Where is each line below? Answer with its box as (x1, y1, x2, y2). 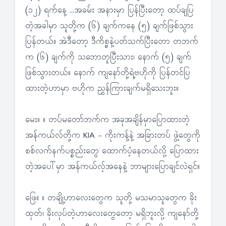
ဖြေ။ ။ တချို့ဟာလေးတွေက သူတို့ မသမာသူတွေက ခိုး (25, 192, 197, 205)
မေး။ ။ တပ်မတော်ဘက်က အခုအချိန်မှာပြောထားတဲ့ (25, 114, 190, 127)
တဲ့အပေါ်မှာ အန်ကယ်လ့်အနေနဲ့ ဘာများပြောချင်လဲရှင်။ (25, 161, 200, 174)
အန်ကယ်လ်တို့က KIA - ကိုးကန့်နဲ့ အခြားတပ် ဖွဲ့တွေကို (25, 130, 200, 142)
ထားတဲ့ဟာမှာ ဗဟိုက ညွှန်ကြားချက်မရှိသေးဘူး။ (25, 83, 179, 95)
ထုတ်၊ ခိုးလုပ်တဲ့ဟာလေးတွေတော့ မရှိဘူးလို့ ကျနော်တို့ (25, 208, 199, 220)
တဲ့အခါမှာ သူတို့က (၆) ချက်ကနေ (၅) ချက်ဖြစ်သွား (25, 20, 193, 33)
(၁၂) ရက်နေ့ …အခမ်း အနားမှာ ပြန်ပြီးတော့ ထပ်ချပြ (25, 5, 194, 17)
